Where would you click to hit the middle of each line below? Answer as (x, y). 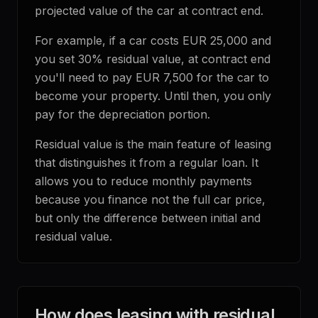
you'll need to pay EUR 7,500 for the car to (152, 77)
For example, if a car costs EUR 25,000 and (153, 40)
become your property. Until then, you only (153, 96)
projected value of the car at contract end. (149, 11)
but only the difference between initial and (148, 218)
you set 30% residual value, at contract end (153, 59)
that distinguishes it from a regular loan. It (147, 163)
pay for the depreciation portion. (122, 114)
